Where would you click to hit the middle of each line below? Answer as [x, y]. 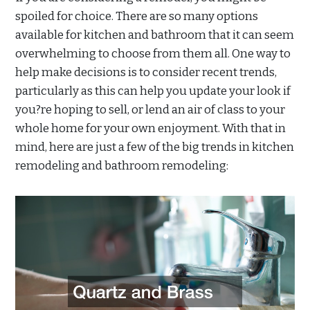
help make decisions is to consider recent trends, [146, 72]
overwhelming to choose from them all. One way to [153, 53]
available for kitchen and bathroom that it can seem [155, 35]
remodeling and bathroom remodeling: [122, 165]
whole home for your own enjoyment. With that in [151, 128]
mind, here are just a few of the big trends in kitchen [155, 147]
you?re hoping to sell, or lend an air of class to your [150, 109]
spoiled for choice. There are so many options [137, 16]
